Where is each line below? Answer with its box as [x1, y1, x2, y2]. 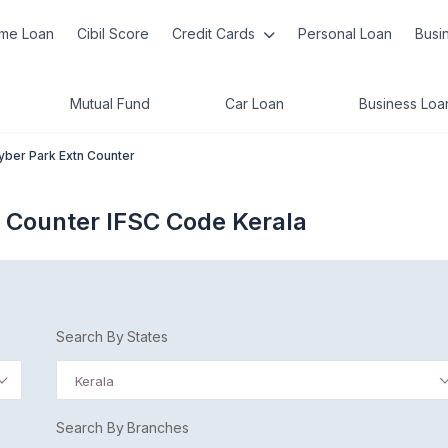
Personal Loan [297, 25, 392, 42]
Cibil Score [77, 25, 150, 42]
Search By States [56, 328, 168, 345]
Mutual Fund [70, 95, 150, 112]
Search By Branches [56, 419, 189, 436]
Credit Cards [171, 25, 259, 42]
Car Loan [225, 95, 284, 112]
